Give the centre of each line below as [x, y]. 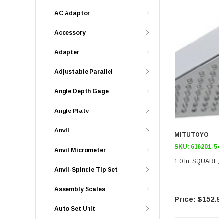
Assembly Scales [80, 189]
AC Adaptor [72, 13]
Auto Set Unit [75, 209]
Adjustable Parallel [84, 72]
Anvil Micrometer [80, 150]
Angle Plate [72, 111]
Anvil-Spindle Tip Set [86, 170]
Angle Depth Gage [81, 91]
